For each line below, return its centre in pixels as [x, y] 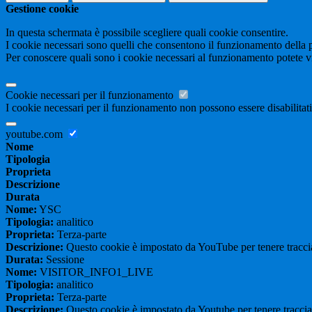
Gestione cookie [42, 9]
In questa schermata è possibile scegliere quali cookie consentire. [147, 33]
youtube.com [36, 134]
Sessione [64, 260]
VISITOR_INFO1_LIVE [95, 272]
